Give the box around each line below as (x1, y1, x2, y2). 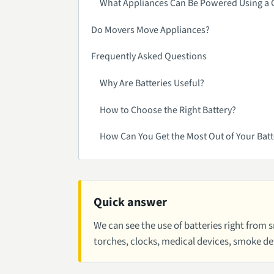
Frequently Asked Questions (91, 50, 207, 64)
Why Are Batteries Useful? (100, 76, 205, 90)
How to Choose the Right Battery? (100, 103, 237, 117)
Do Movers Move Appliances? (91, 23, 210, 37)
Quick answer (94, 193, 167, 211)
